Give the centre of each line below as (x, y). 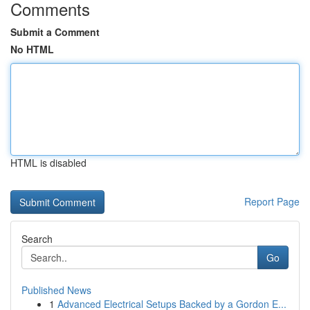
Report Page (272, 201)
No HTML (32, 49)
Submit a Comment (55, 32)
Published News (56, 290)
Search (37, 239)
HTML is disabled (48, 163)
